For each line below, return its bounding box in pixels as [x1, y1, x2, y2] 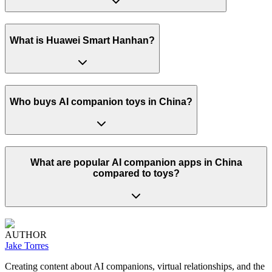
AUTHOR [5, 229, 47, 240]
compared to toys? [92, 168, 180, 179]
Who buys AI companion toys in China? [10, 96, 192, 107]
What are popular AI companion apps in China [30, 157, 242, 168]
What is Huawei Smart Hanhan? [10, 35, 155, 46]
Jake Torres [5, 240, 49, 251]
